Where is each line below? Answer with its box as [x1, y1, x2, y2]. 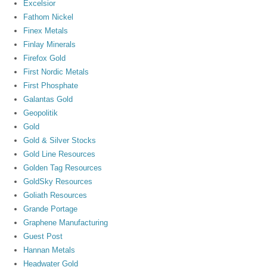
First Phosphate [23, 80, 79, 90]
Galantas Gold [23, 94, 73, 104]
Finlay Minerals [23, 39, 76, 49]
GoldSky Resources [23, 176, 93, 186]
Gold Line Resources [23, 149, 96, 159]
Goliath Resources [23, 190, 88, 200]
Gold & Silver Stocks [23, 135, 97, 145]
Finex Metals [23, 26, 69, 35]
